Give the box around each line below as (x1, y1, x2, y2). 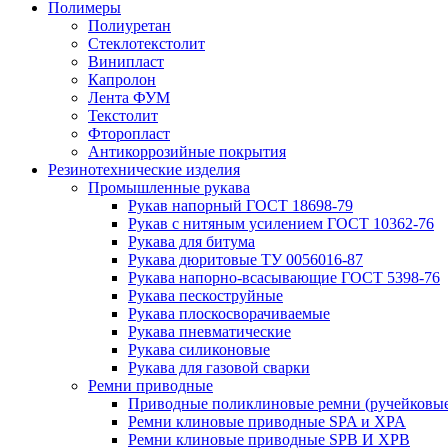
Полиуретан (88, 17, 171, 34)
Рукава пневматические (128, 323, 291, 340)
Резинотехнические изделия (48, 161, 240, 178)
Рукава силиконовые (128, 341, 270, 358)
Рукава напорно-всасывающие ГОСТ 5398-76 (128, 269, 440, 286)
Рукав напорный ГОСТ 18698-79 (128, 197, 353, 214)
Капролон (88, 71, 156, 88)
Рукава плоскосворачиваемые (128, 305, 330, 322)
